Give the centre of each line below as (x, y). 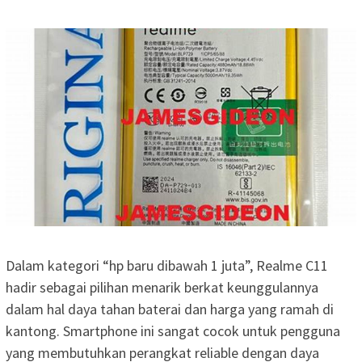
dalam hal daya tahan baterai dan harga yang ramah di (170, 309)
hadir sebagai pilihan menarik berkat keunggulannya (162, 287)
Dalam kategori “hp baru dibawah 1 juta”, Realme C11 (167, 265)
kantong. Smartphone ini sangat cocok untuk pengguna (173, 330)
